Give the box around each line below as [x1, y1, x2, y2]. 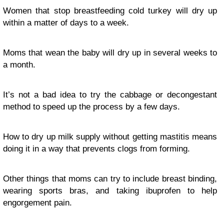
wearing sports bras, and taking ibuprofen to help [3, 185, 217, 195]
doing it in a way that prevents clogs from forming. [3, 143, 190, 153]
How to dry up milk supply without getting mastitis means [3, 131, 217, 141]
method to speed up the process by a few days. [3, 101, 180, 111]
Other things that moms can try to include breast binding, [3, 173, 217, 183]
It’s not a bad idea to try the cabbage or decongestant [3, 89, 217, 99]
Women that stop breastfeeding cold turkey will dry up [3, 5, 217, 15]
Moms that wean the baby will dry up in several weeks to [3, 47, 217, 57]
